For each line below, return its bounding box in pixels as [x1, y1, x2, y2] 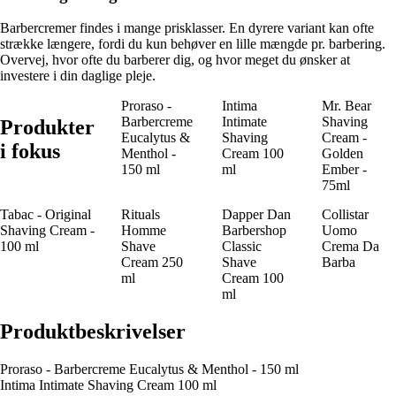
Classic [221, 239, 262, 255]
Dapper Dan [221, 207, 291, 223]
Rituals [121, 207, 160, 223]
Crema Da [322, 239, 380, 255]
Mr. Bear [322, 98, 372, 114]
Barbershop [221, 223, 286, 239]
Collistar [322, 207, 369, 223]
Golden [322, 146, 364, 162]
